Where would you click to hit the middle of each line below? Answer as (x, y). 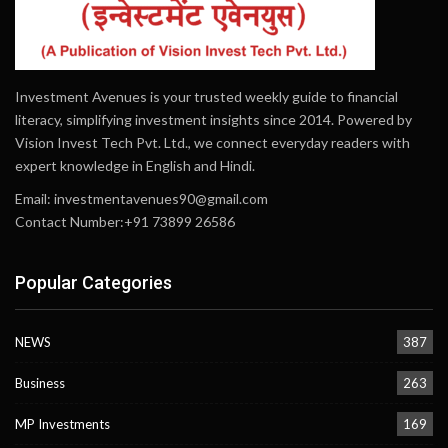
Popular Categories (93, 282)
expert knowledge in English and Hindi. (135, 165)
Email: (34, 198)
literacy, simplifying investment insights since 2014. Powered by (213, 119)
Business (40, 383)
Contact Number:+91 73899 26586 (125, 221)
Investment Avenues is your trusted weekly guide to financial (206, 96)
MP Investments (62, 424)
